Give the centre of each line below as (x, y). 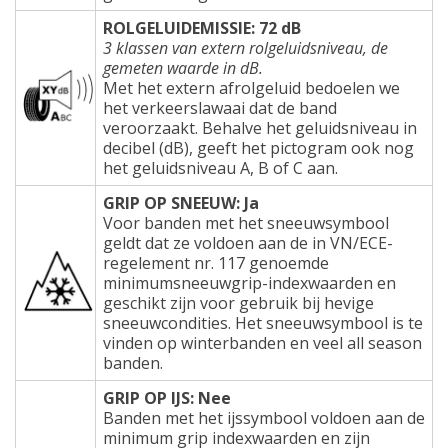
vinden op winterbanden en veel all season (262, 342)
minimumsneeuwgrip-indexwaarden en (249, 282)
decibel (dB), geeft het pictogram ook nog (258, 147)
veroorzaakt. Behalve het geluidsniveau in (260, 127)
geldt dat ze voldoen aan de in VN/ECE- (248, 242)
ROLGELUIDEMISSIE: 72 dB (202, 27)
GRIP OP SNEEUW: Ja (181, 202)
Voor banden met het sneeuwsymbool (246, 222)
